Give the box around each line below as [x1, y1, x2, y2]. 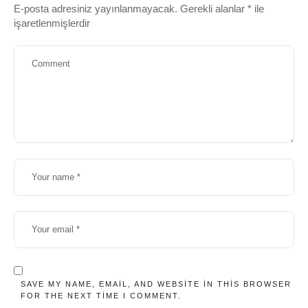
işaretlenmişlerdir [14, 16, 90, 29]
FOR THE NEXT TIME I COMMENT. [21, 291, 181, 300]
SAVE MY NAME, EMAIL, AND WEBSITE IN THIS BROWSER [21, 279, 291, 288]
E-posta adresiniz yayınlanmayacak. [14, 2, 177, 14]
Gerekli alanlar [180, 2, 247, 14]
